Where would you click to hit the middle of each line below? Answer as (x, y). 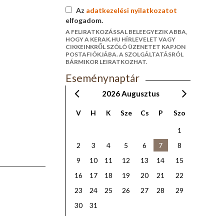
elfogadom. (84, 20)
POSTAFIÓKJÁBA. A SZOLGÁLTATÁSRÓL (124, 54)
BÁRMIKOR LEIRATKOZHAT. (106, 62)
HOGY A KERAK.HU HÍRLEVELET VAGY (120, 39)
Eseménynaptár (102, 78)
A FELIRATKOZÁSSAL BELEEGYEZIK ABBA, (126, 32)
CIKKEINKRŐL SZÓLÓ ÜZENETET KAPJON (125, 47)
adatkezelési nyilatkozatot (131, 10)
